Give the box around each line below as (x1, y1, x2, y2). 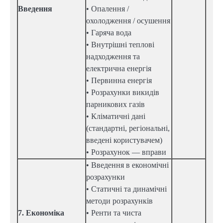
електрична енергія (86, 64, 151, 73)
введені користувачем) (86, 136, 162, 145)
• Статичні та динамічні (86, 185, 167, 194)
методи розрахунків (86, 197, 153, 206)
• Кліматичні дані (86, 112, 145, 121)
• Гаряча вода (86, 28, 131, 37)
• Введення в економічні (86, 161, 169, 170)
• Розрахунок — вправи (86, 148, 166, 157)
